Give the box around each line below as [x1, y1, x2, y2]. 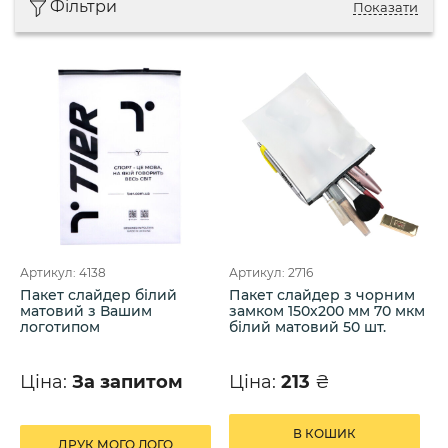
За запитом [72, 370, 183, 393]
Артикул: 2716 [229, 264, 313, 280]
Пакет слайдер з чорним [229, 285, 415, 304]
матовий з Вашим [20, 301, 152, 320]
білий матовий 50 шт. [229, 317, 386, 336]
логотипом [20, 317, 100, 336]
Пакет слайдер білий [20, 285, 177, 304]
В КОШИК [293, 425, 356, 441]
